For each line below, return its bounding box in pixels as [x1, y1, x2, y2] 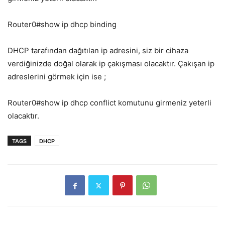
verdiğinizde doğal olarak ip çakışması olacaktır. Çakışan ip [8, 59, 214, 69]
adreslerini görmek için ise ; [8, 72, 106, 82]
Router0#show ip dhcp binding [8, 20, 117, 30]
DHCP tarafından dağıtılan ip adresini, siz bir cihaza [8, 46, 188, 56]
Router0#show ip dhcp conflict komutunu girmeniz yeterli [8, 98, 211, 108]
